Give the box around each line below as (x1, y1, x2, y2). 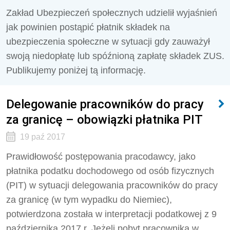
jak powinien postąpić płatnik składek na (6, 22, 170, 32)
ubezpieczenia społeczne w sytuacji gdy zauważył (6, 36, 210, 47)
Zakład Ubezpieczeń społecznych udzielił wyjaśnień (6, 8, 217, 18)
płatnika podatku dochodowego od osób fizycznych (6, 166, 214, 176)
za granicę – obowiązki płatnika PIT (6, 112, 203, 127)
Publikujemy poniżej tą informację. (6, 65, 146, 75)
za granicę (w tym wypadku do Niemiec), (6, 195, 172, 205)
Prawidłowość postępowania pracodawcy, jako (6, 151, 196, 162)
